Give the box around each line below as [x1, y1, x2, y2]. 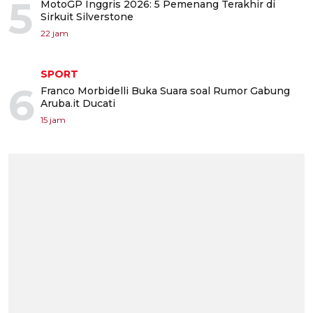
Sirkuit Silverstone [41, 10, 133, 24]
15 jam [41, 115, 66, 126]
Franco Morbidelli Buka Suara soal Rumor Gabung [41, 85, 290, 98]
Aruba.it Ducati [41, 97, 115, 110]
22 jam [41, 28, 68, 39]
